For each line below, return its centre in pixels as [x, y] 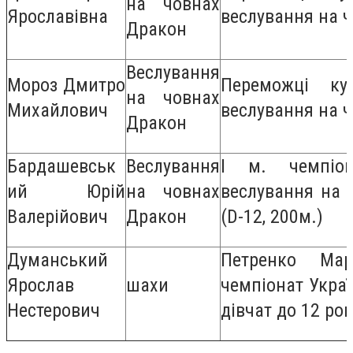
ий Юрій [66, 192]
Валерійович [58, 217]
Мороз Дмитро [66, 85]
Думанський [58, 260]
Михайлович [58, 111]
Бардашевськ [61, 167]
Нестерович [54, 311]
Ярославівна [58, 17]
